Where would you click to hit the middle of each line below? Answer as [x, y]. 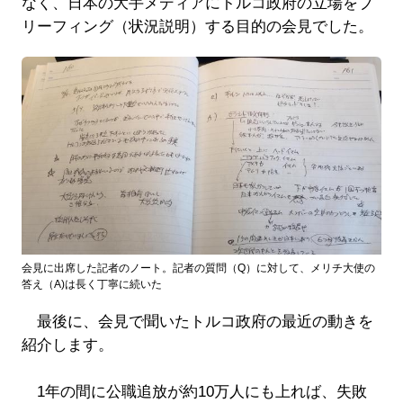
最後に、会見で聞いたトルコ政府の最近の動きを [197, 321]
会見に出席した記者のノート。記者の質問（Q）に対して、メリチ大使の [198, 268]
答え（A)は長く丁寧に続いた [91, 284]
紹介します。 [67, 345]
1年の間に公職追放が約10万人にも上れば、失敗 [194, 391]
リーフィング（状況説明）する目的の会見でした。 [197, 27]
